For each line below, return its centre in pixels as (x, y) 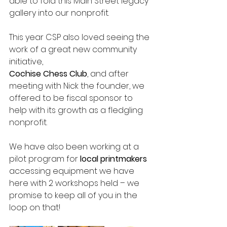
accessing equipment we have (73, 171)
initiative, (27, 61)
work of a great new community (74, 49)
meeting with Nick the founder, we (78, 86)
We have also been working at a (75, 146)
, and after (109, 73)
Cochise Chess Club (48, 73)
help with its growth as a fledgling (77, 110)
